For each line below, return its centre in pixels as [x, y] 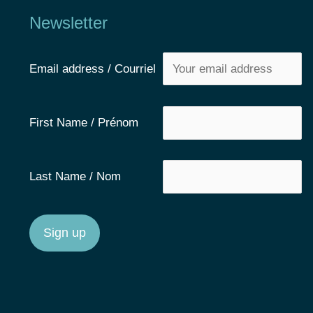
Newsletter [68, 22]
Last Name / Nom [94, 177]
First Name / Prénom [94, 122]
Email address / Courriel [96, 68]
